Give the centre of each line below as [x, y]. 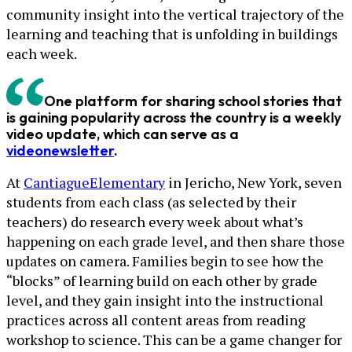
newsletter [79, 151]
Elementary [127, 183]
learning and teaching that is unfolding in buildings [172, 34]
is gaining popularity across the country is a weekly [174, 118]
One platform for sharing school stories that [193, 101]
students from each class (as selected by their [151, 202]
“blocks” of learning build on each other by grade [162, 281]
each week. [42, 54]
